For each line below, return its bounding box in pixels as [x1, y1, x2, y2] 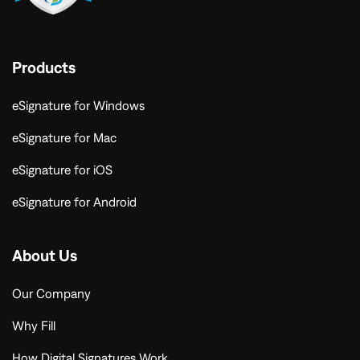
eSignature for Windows [12, 98, 145, 113]
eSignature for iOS [12, 162, 112, 178]
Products [12, 58, 76, 77]
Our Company [12, 286, 91, 301]
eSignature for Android [12, 194, 137, 210]
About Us [12, 246, 77, 265]
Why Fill [12, 318, 55, 333]
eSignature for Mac [12, 130, 117, 145]
